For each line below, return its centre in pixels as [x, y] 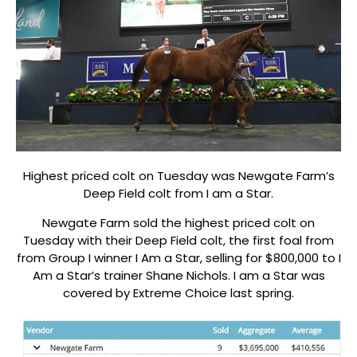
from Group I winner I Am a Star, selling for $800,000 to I [178, 257]
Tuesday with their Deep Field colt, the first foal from [178, 240]
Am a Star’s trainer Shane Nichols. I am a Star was [178, 275]
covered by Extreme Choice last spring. [178, 292]
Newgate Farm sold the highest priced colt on [178, 222]
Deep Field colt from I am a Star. [178, 194]
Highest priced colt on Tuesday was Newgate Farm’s [178, 176]
